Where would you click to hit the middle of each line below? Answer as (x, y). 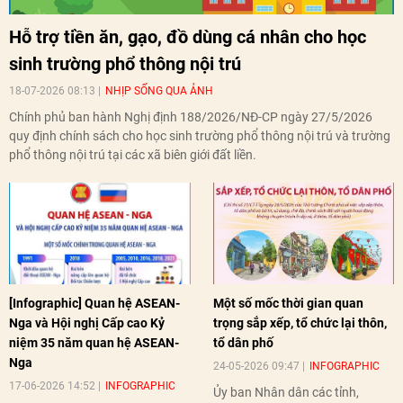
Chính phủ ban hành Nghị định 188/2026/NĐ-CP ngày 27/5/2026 (191, 116)
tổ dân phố (243, 343)
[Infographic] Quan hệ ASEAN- (94, 304)
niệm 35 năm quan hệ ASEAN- (94, 343)
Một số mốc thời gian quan (288, 304)
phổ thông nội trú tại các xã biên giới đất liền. (133, 154)
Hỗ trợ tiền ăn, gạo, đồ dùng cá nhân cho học (188, 36)
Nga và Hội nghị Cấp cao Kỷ (87, 323)
